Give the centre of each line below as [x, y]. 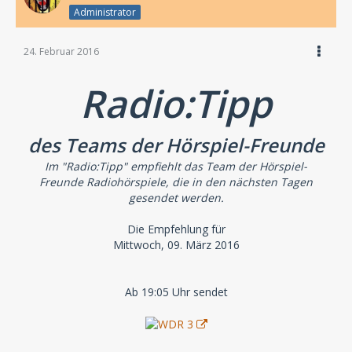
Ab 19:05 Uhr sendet [176, 291]
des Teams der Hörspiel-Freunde [176, 145]
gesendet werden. [176, 197]
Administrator [105, 12]
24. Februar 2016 [61, 51]
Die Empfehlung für [176, 229]
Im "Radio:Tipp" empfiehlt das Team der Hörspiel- [176, 166]
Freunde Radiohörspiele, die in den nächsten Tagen [176, 181]
